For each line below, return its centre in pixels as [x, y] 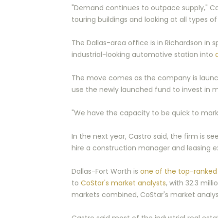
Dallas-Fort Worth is [106, 171]
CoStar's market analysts [123, 183]
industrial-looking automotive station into [143, 54]
